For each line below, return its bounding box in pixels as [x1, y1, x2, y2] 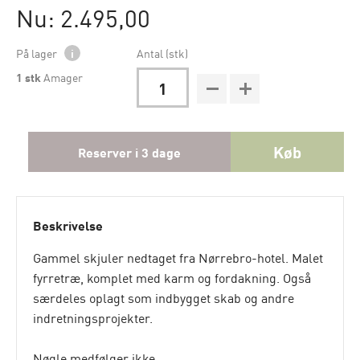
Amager [43, 68, 83, 85]
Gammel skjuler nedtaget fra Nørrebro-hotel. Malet [33, 247, 323, 268]
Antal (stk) [137, 44, 188, 61]
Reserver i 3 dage [77, 142, 181, 162]
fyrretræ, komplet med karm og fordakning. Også [33, 268, 311, 288]
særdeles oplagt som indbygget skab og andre [33, 288, 294, 308]
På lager [16, 44, 59, 61]
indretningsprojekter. [33, 308, 153, 328]
